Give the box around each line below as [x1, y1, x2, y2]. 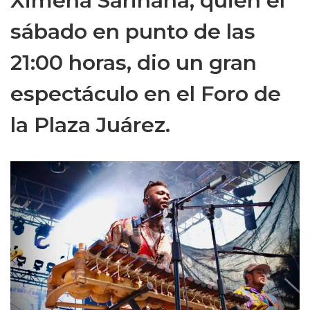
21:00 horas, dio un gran [10, 50, 257, 75]
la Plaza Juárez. [10, 112, 170, 138]
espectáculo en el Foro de [10, 81, 281, 107]
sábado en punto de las [10, 19, 255, 44]
